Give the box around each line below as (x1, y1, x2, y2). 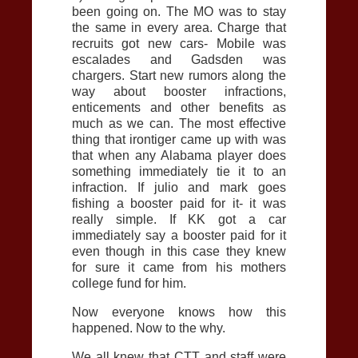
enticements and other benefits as (72, 101, 286, 115)
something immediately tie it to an (72, 165, 286, 179)
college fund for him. (72, 276, 186, 291)
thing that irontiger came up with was (72, 133, 286, 147)
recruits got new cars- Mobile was (72, 37, 286, 51)
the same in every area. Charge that (72, 21, 286, 35)
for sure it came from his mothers (72, 261, 286, 275)
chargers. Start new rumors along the (72, 69, 286, 83)
